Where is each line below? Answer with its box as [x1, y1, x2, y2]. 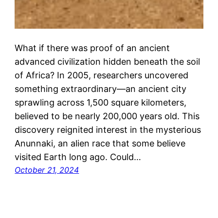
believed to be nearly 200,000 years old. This [15, 110, 200, 121]
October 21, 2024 [15, 164, 79, 175]
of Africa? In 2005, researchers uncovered [15, 70, 189, 80]
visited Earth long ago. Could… [15, 151, 142, 162]
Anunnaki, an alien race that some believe [15, 138, 186, 148]
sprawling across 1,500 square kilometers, [15, 97, 187, 108]
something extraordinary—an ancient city [15, 83, 187, 94]
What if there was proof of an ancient [15, 42, 170, 53]
